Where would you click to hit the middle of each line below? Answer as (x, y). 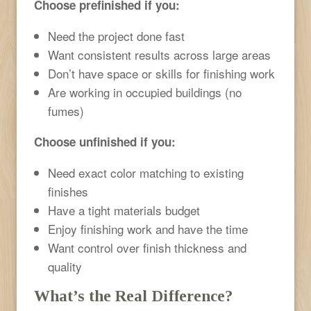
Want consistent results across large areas (159, 54)
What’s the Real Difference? (133, 296)
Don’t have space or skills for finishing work (161, 73)
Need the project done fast (116, 35)
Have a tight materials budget (124, 210)
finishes (68, 191)
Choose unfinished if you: (105, 141)
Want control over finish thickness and (147, 247)
